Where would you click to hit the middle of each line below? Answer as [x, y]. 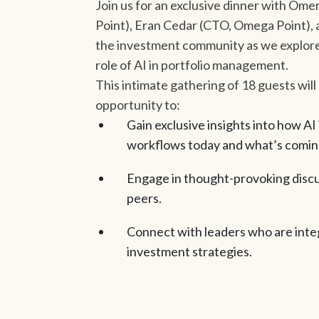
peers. [144, 198]
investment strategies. [189, 252]
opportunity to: [138, 104]
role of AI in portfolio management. [192, 64]
